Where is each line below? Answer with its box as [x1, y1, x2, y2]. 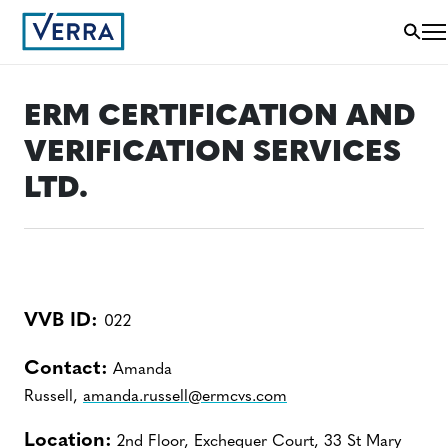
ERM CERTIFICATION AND [24, 102, 416, 133]
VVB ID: [24, 311, 104, 331]
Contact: [24, 359, 108, 379]
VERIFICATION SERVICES [24, 138, 401, 169]
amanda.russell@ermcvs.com [83, 389, 287, 405]
